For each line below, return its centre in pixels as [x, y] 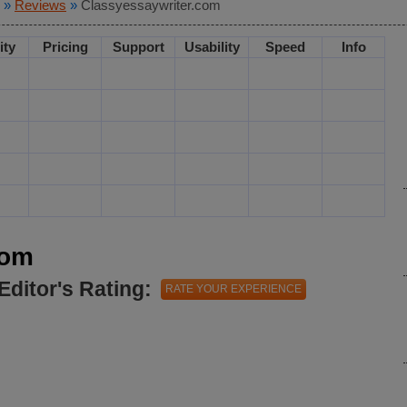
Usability [212, 47]
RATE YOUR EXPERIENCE [233, 289]
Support [138, 47]
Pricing [65, 47]
